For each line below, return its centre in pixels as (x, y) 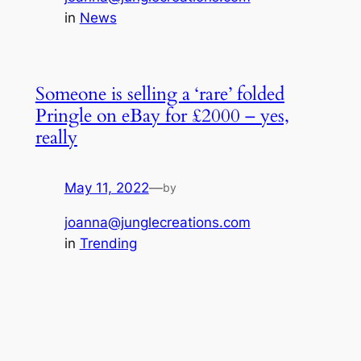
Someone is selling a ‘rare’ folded (160, 94)
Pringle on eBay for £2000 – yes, (162, 116)
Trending (108, 243)
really (56, 138)
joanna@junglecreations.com (157, 222)
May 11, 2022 (106, 188)
